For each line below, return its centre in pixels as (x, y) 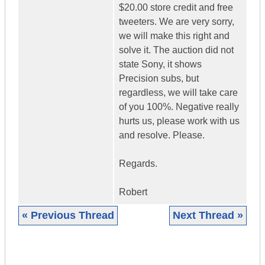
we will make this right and (174, 36)
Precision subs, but (159, 79)
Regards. (138, 164)
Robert (133, 192)
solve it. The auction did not (176, 50)
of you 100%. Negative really (179, 107)
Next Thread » (208, 216)
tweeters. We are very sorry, (177, 22)
